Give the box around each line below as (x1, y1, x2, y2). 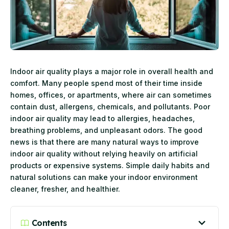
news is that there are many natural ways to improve (10, 137, 199, 146)
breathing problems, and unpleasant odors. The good (10, 125, 202, 134)
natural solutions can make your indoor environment (10, 172, 198, 181)
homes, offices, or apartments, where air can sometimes (10, 90, 212, 99)
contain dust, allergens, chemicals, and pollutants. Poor (10, 102, 210, 111)
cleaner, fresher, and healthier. (10, 184, 120, 193)
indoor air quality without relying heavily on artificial (10, 149, 198, 158)
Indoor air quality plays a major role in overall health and (10, 66, 213, 76)
